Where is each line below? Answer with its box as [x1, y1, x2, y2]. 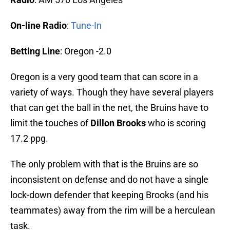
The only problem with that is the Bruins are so [10, 159, 198, 170]
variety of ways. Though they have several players [10, 87, 214, 98]
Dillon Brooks [90, 118, 146, 129]
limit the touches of [10, 118, 90, 129]
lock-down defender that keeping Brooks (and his [10, 189, 208, 201]
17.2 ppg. [10, 133, 48, 144]
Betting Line [10, 46, 60, 57]
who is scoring [146, 118, 206, 129]
